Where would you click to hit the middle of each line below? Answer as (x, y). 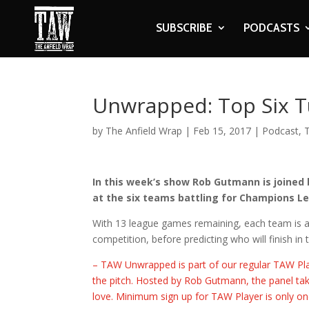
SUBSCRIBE (184, 28)
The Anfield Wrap (144, 131)
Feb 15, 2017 (222, 131)
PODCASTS (271, 28)
